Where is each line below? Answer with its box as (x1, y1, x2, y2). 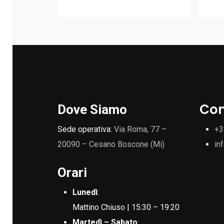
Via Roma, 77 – (114, 124, 167, 134)
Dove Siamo (57, 101, 127, 117)
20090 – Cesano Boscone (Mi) (57, 139, 165, 149)
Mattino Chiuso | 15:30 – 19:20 (72, 202, 180, 212)
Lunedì (72, 187, 98, 197)
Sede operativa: (57, 124, 114, 134)
